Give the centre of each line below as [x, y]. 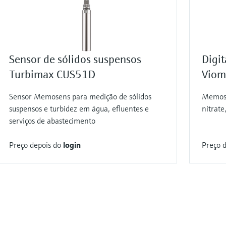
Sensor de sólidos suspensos [75, 60]
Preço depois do [36, 145]
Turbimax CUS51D [52, 75]
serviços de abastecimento [52, 121]
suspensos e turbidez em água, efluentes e [79, 109]
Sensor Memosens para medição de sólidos [80, 97]
